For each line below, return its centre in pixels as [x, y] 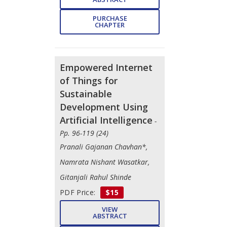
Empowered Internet [106, 67]
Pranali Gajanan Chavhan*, [104, 146]
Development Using [104, 107]
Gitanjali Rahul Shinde [96, 177]
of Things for [89, 80]
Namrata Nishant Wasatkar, [105, 162]
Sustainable [86, 93]
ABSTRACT [110, 216]
